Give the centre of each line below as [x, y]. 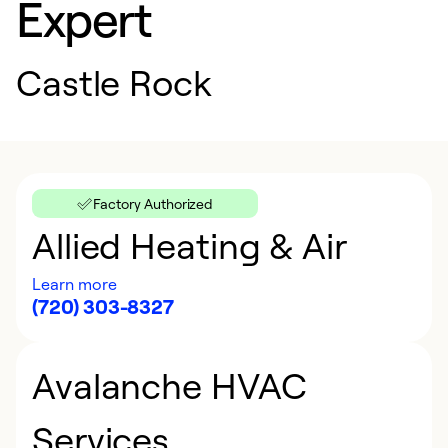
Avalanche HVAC [169, 385]
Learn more [74, 284]
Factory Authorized [153, 203]
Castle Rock [114, 82]
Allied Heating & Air [189, 245]
